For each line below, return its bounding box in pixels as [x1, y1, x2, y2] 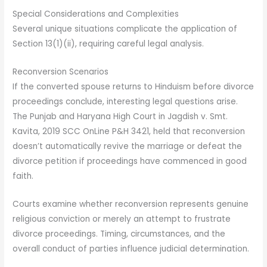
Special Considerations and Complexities [13, 8, 179, 20]
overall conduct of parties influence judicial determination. [13, 243, 250, 254]
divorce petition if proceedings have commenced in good [13, 155, 247, 167]
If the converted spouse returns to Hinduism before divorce [13, 80, 254, 92]
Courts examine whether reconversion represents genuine [13, 198, 249, 210]
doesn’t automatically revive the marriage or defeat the [13, 140, 243, 152]
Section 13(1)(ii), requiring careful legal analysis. [13, 38, 204, 49]
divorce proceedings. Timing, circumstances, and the [13, 228, 226, 240]
